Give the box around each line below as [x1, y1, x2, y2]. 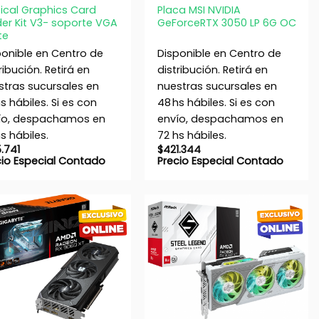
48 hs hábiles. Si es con [157, 95, 275, 110]
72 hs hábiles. [157, 127, 226, 142]
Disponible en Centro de [157, 46, 281, 61]
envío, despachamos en [157, 111, 283, 126]
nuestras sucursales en [157, 78, 277, 93]
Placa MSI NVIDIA [157, 3, 241, 18]
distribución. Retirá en [157, 62, 268, 77]
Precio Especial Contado [157, 153, 283, 168]
